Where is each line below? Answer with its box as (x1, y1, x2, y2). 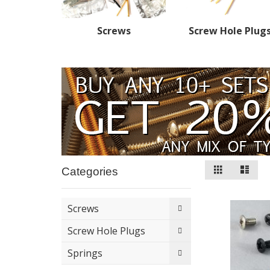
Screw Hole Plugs (67, 224, 145, 237)
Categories (61, 165, 118, 178)
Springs (67, 246, 102, 260)
